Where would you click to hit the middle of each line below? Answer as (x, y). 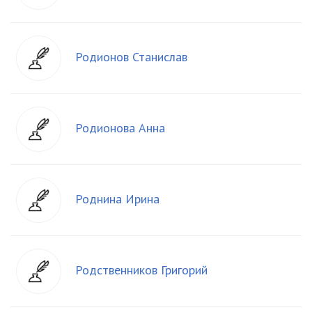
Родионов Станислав (131, 57)
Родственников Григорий (141, 270)
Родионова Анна (120, 128)
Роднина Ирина (117, 199)
